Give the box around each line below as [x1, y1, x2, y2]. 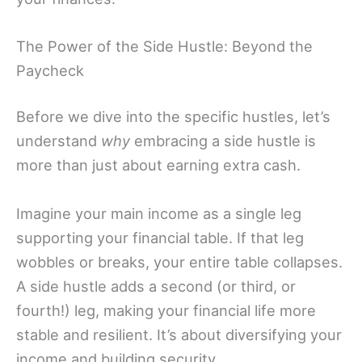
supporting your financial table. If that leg [16, 228, 304, 246]
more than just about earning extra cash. [16, 156, 301, 175]
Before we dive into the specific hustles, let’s [16, 107, 330, 126]
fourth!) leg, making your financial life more [16, 301, 316, 319]
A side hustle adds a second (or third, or [16, 276, 296, 295]
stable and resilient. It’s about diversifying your [16, 325, 342, 343]
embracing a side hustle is [130, 132, 316, 150]
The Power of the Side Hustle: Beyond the [16, 37, 313, 56]
